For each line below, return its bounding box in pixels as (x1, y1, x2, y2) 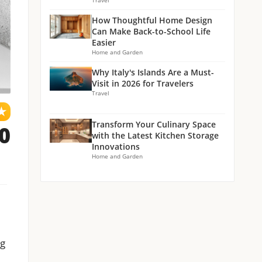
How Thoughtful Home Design (92, 15, 212, 26)
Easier (92, 37, 116, 49)
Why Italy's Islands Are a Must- (92, 67, 214, 78)
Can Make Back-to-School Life (92, 26, 211, 37)
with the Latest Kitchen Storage (92, 130, 219, 142)
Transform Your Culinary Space (92, 119, 216, 130)
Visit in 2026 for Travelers (92, 78, 194, 89)
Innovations (92, 141, 140, 153)
